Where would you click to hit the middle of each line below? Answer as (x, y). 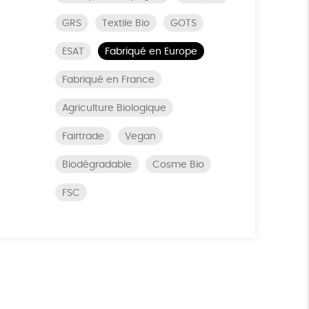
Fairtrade (83, 137)
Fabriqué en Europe (151, 52)
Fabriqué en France (108, 80)
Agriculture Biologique (114, 108)
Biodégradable (97, 165)
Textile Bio (126, 23)
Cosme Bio (178, 165)
